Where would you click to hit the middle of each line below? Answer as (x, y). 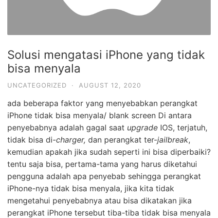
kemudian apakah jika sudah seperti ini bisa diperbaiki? (109, 152)
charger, (71, 140)
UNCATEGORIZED (37, 85)
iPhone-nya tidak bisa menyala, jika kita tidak (91, 189)
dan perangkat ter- (121, 140)
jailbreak (173, 140)
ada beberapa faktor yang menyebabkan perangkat (102, 103)
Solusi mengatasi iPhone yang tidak (106, 55)
